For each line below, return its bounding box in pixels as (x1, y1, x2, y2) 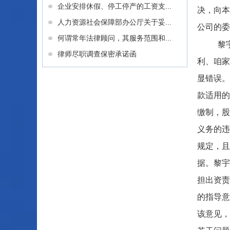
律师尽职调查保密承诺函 (57, 50, 137, 58)
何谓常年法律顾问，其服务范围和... (57, 34, 171, 42)
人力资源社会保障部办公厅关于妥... (57, 18, 171, 26)
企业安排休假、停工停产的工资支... (57, 2, 171, 10)
